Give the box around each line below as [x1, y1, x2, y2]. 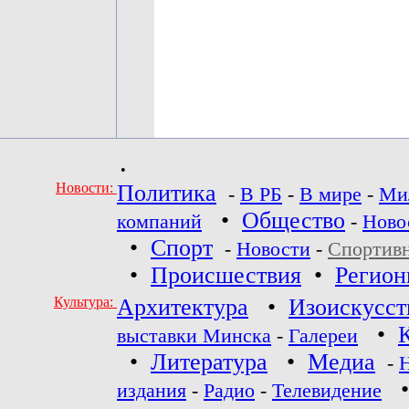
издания [117, 380, 186, 402]
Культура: [54, 294, 117, 309]
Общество [242, 207, 345, 234]
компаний [117, 211, 202, 233]
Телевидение [272, 380, 382, 402]
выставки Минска [117, 325, 271, 347]
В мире [299, 184, 362, 205]
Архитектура [117, 294, 248, 320]
